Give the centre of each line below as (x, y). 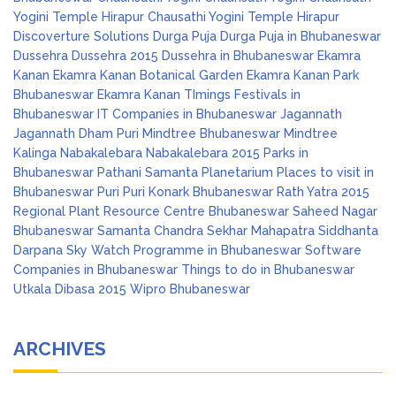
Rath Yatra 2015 (323, 192)
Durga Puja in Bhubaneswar (301, 36)
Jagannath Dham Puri (76, 133)
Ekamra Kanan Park (303, 75)
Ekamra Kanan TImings (164, 95)
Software (333, 250)
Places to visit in (325, 172)
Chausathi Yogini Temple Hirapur (244, 17)
